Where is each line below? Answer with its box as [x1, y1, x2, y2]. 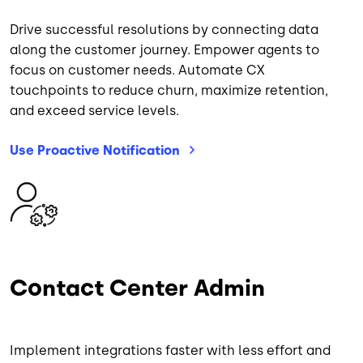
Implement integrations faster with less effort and [10, 342, 331, 358]
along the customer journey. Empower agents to [10, 41, 319, 58]
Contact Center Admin [10, 274, 265, 302]
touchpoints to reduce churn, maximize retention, [10, 82, 328, 98]
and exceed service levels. [10, 102, 179, 118]
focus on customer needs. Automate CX [10, 62, 265, 78]
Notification [103, 142, 180, 158]
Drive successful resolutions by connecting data [10, 21, 318, 37]
